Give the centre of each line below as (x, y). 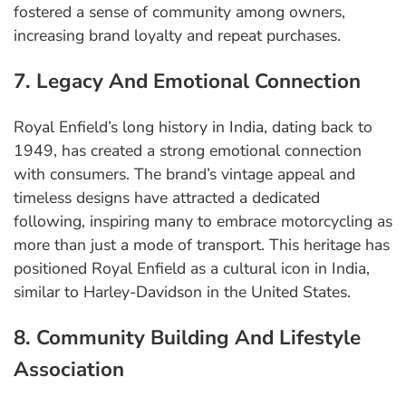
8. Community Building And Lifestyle (187, 338)
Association (69, 370)
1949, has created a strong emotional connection (188, 151)
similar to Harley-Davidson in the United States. (182, 292)
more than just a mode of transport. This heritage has (202, 245)
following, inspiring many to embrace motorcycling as (203, 222)
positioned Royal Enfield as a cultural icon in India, (192, 269)
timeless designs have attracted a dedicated (167, 198)
